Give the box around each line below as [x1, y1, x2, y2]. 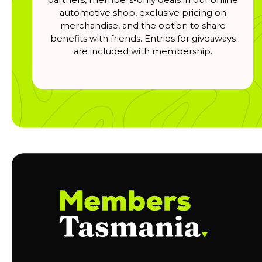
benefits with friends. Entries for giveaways [50, 33, 236, 44]
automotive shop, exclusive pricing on [59, 7, 226, 18]
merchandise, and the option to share [60, 20, 226, 31]
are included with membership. [73, 46, 212, 57]
